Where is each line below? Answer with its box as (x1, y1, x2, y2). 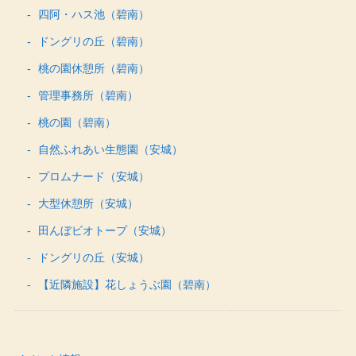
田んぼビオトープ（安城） (37, 223, 172, 237)
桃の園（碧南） (37, 115, 116, 129)
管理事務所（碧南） (37, 88, 138, 102)
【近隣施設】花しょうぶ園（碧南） (37, 277, 216, 291)
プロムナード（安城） (37, 169, 149, 183)
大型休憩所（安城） (37, 196, 138, 210)
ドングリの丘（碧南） (37, 34, 149, 48)
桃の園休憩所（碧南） (37, 61, 149, 75)
